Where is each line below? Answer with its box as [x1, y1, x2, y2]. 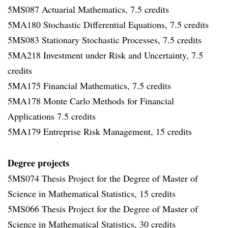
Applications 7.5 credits [8, 110, 96, 122]
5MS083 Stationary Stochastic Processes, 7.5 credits [8, 34, 202, 46]
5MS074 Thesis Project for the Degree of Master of [8, 172, 198, 184]
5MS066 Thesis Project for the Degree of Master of [8, 203, 198, 215]
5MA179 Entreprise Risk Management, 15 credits [8, 125, 192, 137]
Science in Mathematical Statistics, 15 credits [8, 187, 176, 199]
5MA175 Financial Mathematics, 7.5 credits [8, 79, 171, 92]
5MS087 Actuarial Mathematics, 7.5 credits [8, 3, 169, 15]
